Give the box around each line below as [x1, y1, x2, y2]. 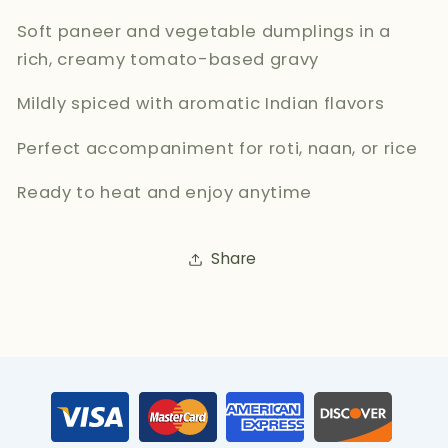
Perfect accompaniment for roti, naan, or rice [16, 136, 418, 160]
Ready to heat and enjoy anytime [16, 181, 312, 205]
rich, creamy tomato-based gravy [16, 47, 319, 71]
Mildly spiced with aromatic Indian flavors [16, 92, 385, 116]
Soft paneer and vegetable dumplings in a [16, 19, 391, 43]
